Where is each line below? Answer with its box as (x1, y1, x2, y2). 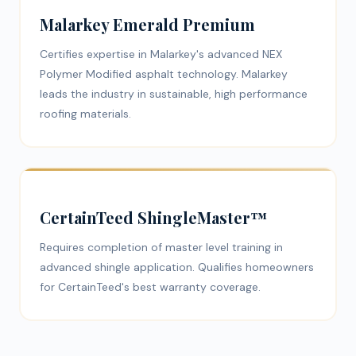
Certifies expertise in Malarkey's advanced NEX (40, 47, 282, 62)
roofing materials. (40, 106, 131, 122)
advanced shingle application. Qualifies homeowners (40, 260, 314, 275)
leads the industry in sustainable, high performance (40, 87, 308, 102)
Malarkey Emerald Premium (40, 14, 255, 36)
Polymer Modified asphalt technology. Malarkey (40, 67, 288, 82)
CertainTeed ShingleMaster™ (40, 207, 268, 229)
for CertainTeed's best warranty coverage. (40, 280, 261, 295)
